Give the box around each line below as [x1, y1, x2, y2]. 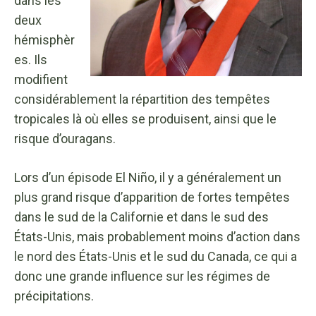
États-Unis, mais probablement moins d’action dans [14, 229, 300, 244]
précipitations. [14, 288, 94, 303]
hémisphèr [14, 32, 75, 47]
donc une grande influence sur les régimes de [14, 268, 270, 284]
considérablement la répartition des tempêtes [14, 91, 270, 107]
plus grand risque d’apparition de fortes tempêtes [14, 189, 290, 205]
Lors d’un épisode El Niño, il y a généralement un [14, 169, 281, 185]
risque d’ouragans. [14, 130, 116, 146]
